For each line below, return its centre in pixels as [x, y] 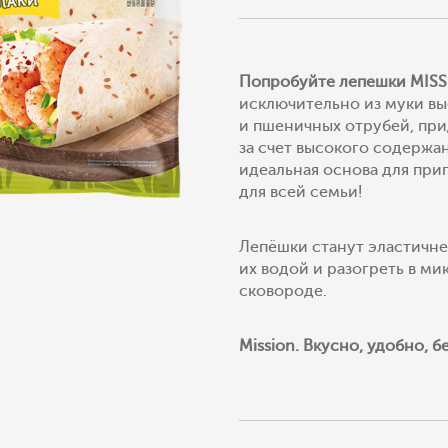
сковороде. [282, 291]
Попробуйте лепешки [324, 82]
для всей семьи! [300, 192]
